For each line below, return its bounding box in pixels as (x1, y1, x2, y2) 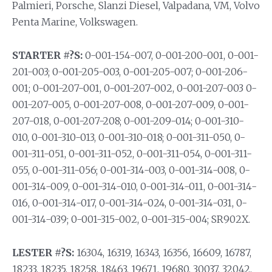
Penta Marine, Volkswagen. (12, 16, 138, 29)
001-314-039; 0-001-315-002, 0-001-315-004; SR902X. (12, 213, 250, 226)
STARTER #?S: (12, 49, 83, 62)
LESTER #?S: (12, 246, 74, 259)
